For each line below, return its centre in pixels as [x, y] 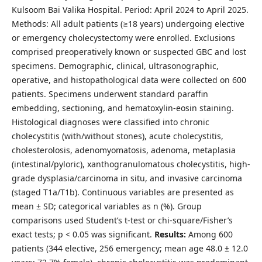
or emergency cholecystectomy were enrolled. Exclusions [123, 37]
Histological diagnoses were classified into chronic [110, 122]
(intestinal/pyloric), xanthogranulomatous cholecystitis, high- [131, 164]
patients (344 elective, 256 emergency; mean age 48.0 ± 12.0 [130, 248]
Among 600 [210, 234]
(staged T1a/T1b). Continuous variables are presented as [123, 192]
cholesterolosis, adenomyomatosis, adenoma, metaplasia [123, 150]
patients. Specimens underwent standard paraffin [110, 94]
